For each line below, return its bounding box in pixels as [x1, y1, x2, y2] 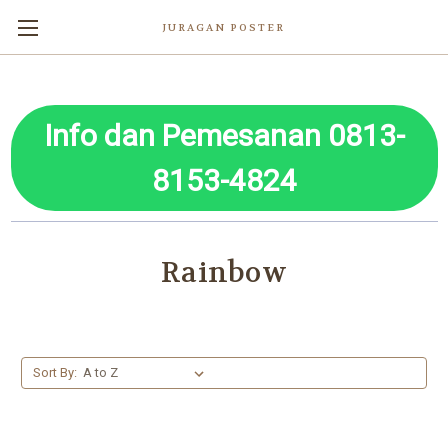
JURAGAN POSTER [162, 21, 286, 34]
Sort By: [32, 365, 77, 380]
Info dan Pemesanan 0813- [43, 118, 405, 153]
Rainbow [161, 255, 287, 291]
